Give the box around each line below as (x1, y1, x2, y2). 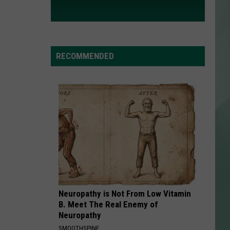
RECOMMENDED (56, 51, 114, 61)
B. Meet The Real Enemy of (59, 199, 158, 209)
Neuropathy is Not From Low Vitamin (59, 188, 191, 199)
